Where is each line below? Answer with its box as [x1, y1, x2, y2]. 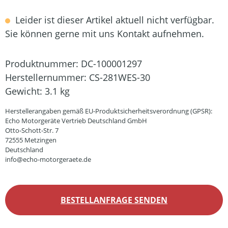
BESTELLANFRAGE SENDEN [61, 194, 167, 206]
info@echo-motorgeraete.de [5, 155, 91, 164]
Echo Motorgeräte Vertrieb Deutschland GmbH [5, 116, 147, 125]
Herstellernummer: [5, 71, 89, 83]
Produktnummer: [5, 58, 81, 70]
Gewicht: [5, 85, 45, 97]
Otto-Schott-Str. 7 [5, 126, 59, 135]
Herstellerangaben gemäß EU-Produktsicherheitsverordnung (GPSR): [5, 106, 212, 116]
